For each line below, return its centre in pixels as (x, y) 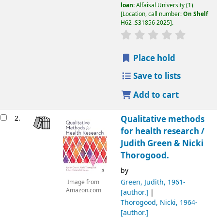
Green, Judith (142, 182)
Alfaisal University (160, 6)
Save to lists (156, 77)
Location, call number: (153, 14)
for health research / (162, 131)
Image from (83, 182)
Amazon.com (83, 190)
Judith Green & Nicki (162, 143)
